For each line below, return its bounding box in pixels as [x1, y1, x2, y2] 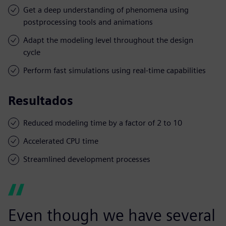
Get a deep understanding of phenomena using [23, 5, 189, 15]
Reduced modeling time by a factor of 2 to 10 [23, 118, 182, 128]
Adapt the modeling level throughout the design [23, 35, 193, 45]
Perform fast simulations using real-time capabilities [23, 65, 206, 75]
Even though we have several [8, 205, 215, 225]
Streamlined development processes [23, 154, 150, 164]
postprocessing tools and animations [23, 17, 153, 27]
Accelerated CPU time [23, 136, 98, 146]
